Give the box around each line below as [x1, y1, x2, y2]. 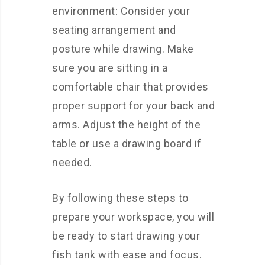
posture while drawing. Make [52, 43, 194, 56]
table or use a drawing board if [52, 137, 202, 150]
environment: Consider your [52, 5, 190, 18]
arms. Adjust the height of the [52, 118, 201, 131]
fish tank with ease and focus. [52, 248, 202, 261]
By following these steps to [52, 192, 189, 205]
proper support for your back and [52, 99, 215, 112]
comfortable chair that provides [52, 80, 209, 93]
